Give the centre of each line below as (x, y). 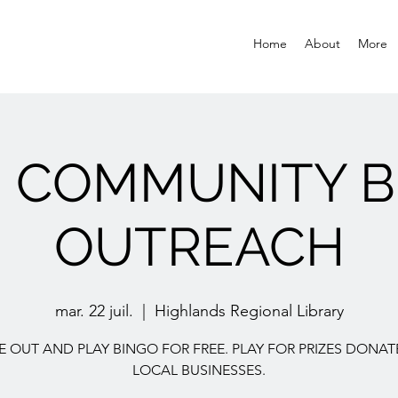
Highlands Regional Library (249, 311)
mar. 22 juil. (94, 311)
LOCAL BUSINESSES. (199, 370)
